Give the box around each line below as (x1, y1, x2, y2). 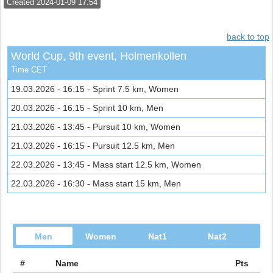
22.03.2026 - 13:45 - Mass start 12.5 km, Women (11, 160, 201, 170)
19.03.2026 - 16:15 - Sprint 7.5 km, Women (11, 84, 179, 94)
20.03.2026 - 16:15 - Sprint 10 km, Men (11, 103, 163, 113)
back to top (227, 32, 269, 42)
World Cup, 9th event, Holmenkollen (11, 50, 186, 63)
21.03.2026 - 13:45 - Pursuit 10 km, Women (11, 122, 180, 132)
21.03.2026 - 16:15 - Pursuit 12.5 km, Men (11, 141, 175, 151)
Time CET (11, 65, 47, 75)
